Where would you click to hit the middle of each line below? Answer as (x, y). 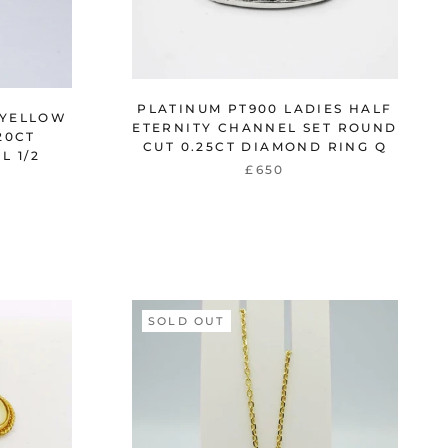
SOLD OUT (186, 321)
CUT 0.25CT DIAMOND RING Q (265, 146)
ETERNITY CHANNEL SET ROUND (265, 127)
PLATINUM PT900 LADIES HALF (265, 108)
